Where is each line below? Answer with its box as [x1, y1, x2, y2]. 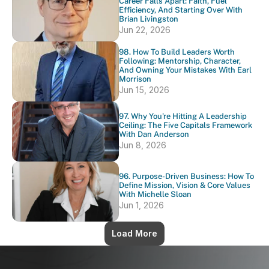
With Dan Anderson [119, 130, 189, 139]
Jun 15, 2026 [119, 84, 169, 95]
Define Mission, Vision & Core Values [119, 181, 250, 190]
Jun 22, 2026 [119, 24, 171, 35]
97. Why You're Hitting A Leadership [119, 112, 247, 121]
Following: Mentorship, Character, [119, 56, 241, 65]
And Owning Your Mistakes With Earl [119, 65, 252, 74]
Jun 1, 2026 [119, 200, 164, 210]
